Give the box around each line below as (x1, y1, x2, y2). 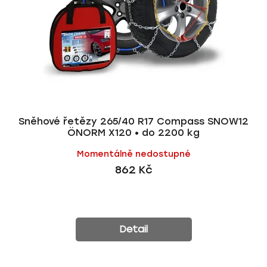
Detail (119, 223, 148, 235)
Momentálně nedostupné (76, 149, 191, 159)
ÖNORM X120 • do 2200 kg (67, 127, 200, 138)
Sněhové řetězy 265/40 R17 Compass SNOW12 (18, 116, 249, 127)
